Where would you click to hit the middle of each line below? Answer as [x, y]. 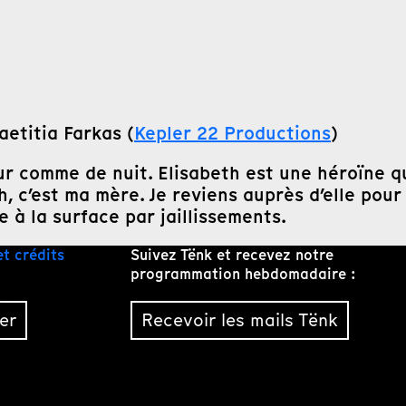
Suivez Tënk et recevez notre [232, 255]
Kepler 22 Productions [232, 133]
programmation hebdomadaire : [243, 274]
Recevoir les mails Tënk [239, 320]
